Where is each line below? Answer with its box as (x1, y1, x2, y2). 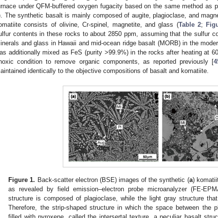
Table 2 (178, 20, 201, 28)
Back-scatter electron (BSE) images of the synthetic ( (35, 176, 189, 183)
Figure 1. (8, 176, 36, 183)
